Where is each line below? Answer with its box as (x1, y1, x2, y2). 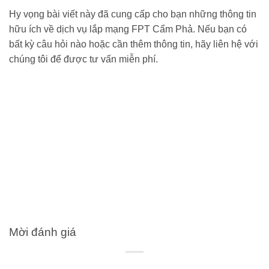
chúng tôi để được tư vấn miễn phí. (9, 54, 158, 65)
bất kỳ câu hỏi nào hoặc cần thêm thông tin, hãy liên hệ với (9, 39, 258, 50)
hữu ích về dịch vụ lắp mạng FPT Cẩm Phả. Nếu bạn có (9, 24, 247, 35)
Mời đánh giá (9, 226, 76, 239)
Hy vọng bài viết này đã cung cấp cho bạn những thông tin (9, 9, 256, 20)
